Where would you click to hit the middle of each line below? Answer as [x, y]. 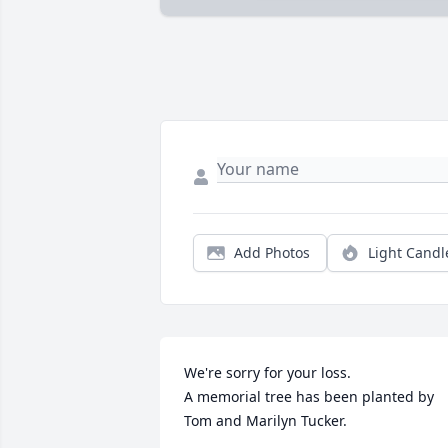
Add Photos [272, 253]
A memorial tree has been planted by [309, 397]
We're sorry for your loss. [267, 373]
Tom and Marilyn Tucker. [265, 421]
